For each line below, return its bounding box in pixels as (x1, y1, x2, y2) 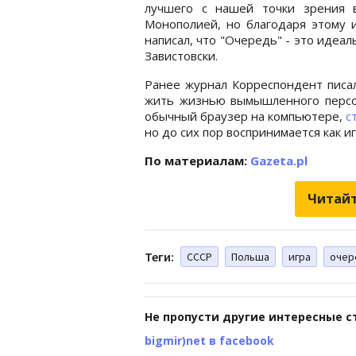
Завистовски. (145, 47, 221, 64)
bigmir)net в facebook (145, 332, 274, 348)
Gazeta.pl (250, 152, 308, 168)
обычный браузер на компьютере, (145, 107, 346, 124)
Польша (231, 249, 269, 264)
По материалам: (145, 152, 250, 168)
